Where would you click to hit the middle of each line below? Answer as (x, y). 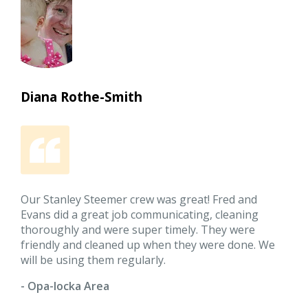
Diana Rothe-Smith (82, 97)
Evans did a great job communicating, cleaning (140, 215)
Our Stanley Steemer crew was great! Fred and (139, 200)
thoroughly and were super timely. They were (138, 230)
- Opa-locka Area (65, 286)
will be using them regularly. (93, 260)
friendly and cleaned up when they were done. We (148, 245)
